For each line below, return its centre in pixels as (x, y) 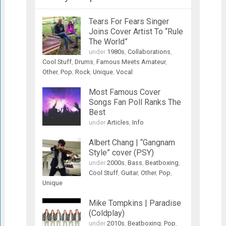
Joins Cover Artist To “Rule (136, 31)
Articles (118, 122)
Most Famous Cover (124, 92)
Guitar (129, 173)
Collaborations (149, 51)
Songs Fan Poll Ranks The (135, 102)
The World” (108, 41)
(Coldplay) (106, 213)
